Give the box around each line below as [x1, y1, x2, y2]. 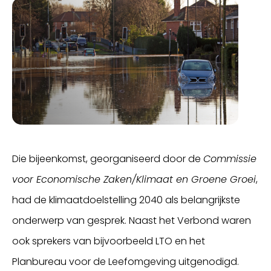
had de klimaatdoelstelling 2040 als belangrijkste [12, 193, 240, 207]
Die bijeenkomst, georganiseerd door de [12, 152, 203, 166]
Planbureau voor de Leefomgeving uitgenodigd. [12, 255, 251, 269]
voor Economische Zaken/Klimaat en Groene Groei [12, 172, 256, 187]
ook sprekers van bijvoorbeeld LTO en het [12, 234, 205, 249]
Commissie [203, 152, 256, 166]
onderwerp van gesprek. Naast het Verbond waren [12, 214, 251, 228]
